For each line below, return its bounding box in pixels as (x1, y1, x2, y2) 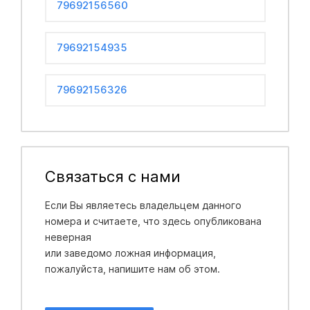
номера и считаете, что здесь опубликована (44, 215, 262, 227)
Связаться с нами (44, 167, 181, 185)
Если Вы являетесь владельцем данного (44, 199, 241, 211)
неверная (44, 230, 94, 243)
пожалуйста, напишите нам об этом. (44, 262, 220, 275)
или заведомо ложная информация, (44, 246, 216, 259)
